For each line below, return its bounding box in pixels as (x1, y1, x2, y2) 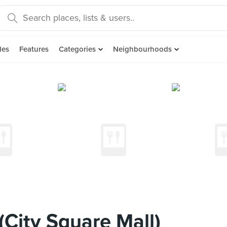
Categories (59, 45, 96, 54)
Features (19, 45, 49, 54)
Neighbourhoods (113, 45, 172, 54)
